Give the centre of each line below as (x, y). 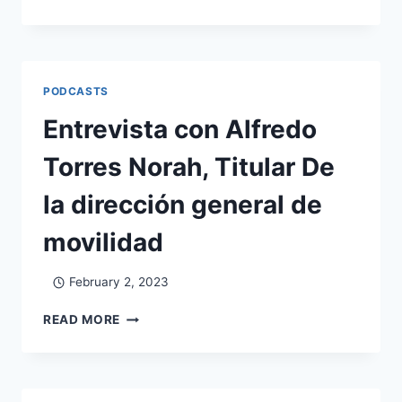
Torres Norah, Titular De (189, 166)
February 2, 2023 (118, 282)
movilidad (103, 242)
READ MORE (82, 320)
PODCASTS (76, 91)
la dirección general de (183, 204)
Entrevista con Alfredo (180, 129)
